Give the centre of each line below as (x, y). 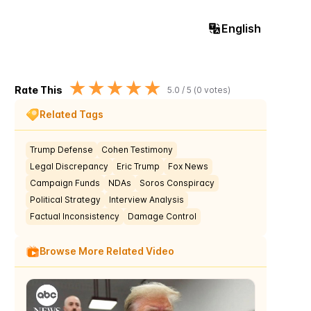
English (241, 28)
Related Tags (72, 114)
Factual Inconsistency (75, 216)
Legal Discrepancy (69, 166)
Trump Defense (62, 150)
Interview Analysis (147, 200)
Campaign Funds (65, 183)
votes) (217, 90)
